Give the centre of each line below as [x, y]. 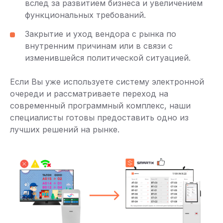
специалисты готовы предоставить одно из [99, 117]
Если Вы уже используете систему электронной [107, 82]
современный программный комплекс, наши [100, 106]
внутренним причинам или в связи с [99, 46]
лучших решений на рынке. [65, 129]
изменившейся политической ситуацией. [108, 58]
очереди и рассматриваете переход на [89, 94]
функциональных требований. [85, 15]
